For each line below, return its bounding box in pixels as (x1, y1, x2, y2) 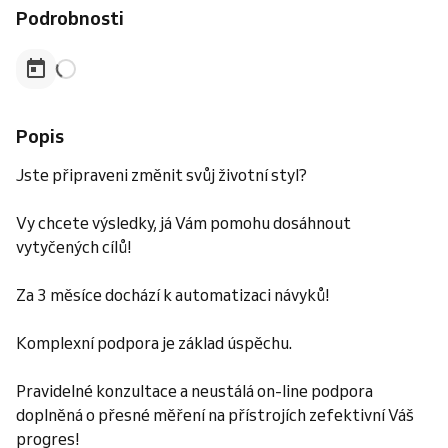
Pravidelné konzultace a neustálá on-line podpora (16, 381, 373, 401)
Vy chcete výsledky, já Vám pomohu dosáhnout (16, 213, 351, 233)
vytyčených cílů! (16, 237, 132, 257)
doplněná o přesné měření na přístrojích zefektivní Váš (16, 405, 414, 425)
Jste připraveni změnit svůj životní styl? (16, 165, 307, 185)
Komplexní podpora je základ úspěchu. (16, 333, 292, 353)
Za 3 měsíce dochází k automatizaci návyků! (16, 285, 330, 305)
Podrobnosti (16, 6, 124, 30)
